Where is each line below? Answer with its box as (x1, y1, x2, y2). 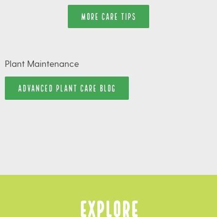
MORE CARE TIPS (81, 11, 136, 21)
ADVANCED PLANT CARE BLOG (18, 83, 116, 92)
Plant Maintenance (5, 58, 79, 69)
